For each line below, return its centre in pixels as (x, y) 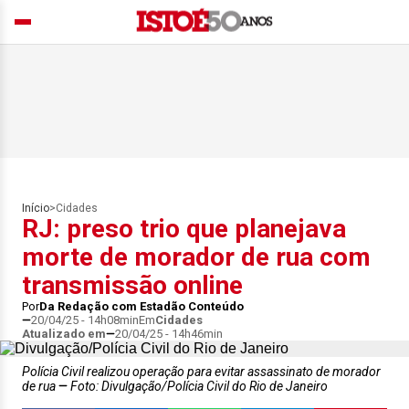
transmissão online (132, 285)
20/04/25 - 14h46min (169, 334)
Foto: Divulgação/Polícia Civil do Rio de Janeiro (198, 386)
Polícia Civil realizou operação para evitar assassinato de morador (201, 372)
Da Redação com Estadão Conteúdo (142, 306)
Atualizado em (64, 334)
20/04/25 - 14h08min (85, 320)
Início (36, 208)
